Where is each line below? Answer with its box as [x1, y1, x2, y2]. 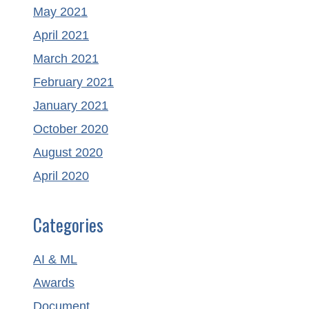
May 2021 [33, 5, 88, 19]
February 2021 [33, 75, 114, 90]
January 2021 [33, 99, 108, 113]
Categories [33, 212, 103, 238]
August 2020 [33, 146, 103, 160]
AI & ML [33, 252, 77, 267]
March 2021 [33, 52, 99, 66]
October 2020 [33, 122, 108, 137]
